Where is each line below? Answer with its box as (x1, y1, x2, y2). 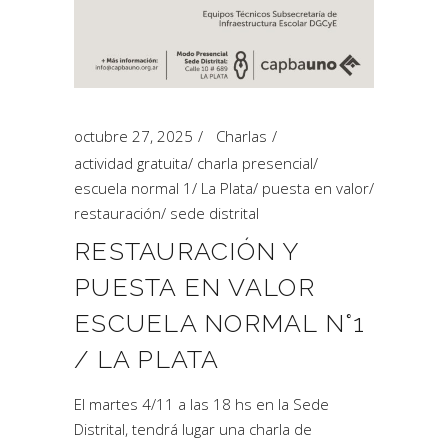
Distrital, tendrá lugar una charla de (74, 419, 312, 439)
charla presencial (197, 153, 313, 173)
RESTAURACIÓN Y (74, 236, 299, 266)
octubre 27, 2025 (74, 126, 193, 146)
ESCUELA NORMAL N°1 (74, 308, 366, 338)
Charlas (216, 126, 267, 146)
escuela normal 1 (74, 178, 192, 198)
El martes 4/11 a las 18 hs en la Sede (74, 394, 329, 414)
